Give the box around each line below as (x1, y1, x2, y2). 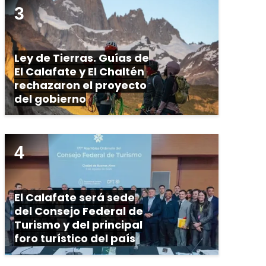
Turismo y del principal (14, 217, 142, 232)
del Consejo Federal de (14, 203, 143, 218)
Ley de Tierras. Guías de (14, 50, 149, 66)
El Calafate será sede (14, 189, 135, 205)
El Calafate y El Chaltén (14, 64, 144, 80)
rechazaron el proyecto (14, 78, 147, 93)
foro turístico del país (14, 230, 135, 246)
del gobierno (14, 91, 86, 107)
